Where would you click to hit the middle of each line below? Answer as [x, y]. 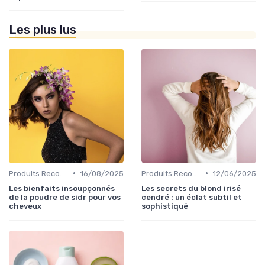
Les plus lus [43, 29]
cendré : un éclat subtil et [192, 197]
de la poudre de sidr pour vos [65, 197]
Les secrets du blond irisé [191, 188]
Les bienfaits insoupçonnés [62, 188]
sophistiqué [165, 206]
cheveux [25, 206]
